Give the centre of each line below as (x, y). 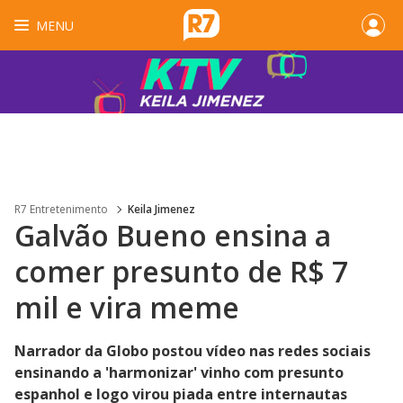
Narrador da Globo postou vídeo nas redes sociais (193, 351)
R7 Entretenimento (61, 209)
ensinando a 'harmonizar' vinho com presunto (179, 372)
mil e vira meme (130, 307)
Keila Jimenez (161, 209)
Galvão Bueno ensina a (173, 235)
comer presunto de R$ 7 (181, 271)
